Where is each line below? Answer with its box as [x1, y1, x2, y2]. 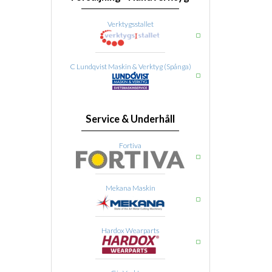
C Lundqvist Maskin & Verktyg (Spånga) [69, 61, 191, 71]
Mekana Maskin [105, 183, 155, 192]
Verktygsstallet [107, 19, 154, 29]
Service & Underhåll [86, 112, 175, 125]
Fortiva [119, 141, 142, 150]
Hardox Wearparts [101, 226, 160, 235]
